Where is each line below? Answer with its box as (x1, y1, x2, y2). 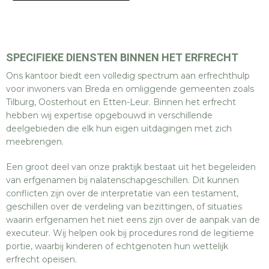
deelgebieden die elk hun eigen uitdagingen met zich (6, 123, 232, 134)
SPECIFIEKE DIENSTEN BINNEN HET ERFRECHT (6, 51, 238, 64)
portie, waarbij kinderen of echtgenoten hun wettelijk (6, 241, 228, 252)
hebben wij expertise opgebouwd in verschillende (6, 110, 213, 121)
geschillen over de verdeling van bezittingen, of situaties (6, 201, 242, 212)
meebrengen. (6, 136, 64, 147)
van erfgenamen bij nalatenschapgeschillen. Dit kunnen (6, 175, 239, 186)
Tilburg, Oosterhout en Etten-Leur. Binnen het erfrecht (6, 97, 236, 107)
